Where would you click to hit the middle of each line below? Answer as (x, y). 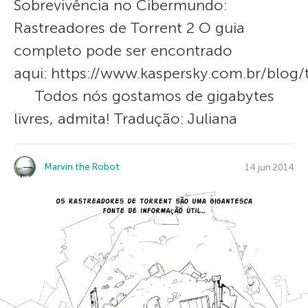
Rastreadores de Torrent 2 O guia (129, 28)
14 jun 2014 (269, 167)
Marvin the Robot (82, 167)
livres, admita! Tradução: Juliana (125, 119)
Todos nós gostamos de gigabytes (144, 96)
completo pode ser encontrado (123, 51)
